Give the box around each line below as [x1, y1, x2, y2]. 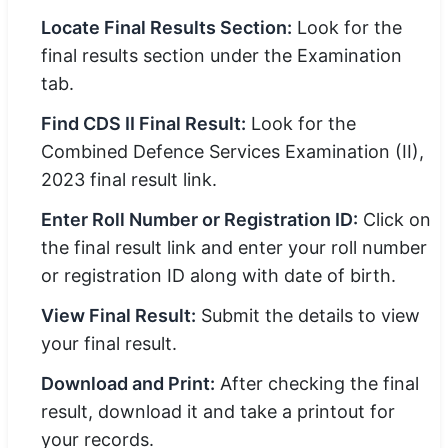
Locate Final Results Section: [41, 17, 292, 38]
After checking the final [215, 373, 419, 394]
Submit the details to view [196, 305, 420, 326]
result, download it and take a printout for [41, 401, 395, 422]
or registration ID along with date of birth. [41, 265, 396, 286]
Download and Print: [41, 373, 215, 394]
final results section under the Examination [41, 45, 402, 66]
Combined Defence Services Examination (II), [41, 141, 424, 162]
